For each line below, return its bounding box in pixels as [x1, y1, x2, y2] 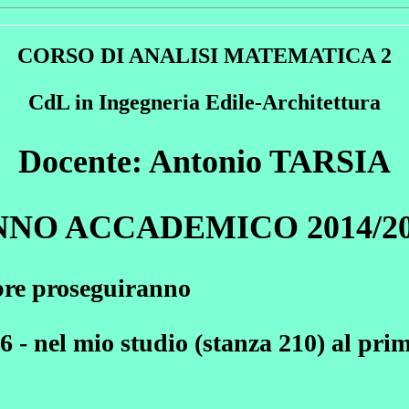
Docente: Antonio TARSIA [18, 142, 391, 180]
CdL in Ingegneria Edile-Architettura [28, 89, 381, 114]
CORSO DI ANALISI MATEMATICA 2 [17, 43, 392, 68]
